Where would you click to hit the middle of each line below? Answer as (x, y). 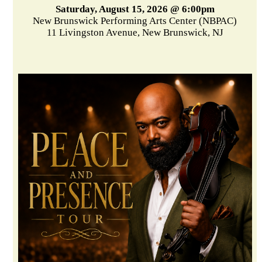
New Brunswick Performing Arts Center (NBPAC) (135, 21)
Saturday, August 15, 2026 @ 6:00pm (135, 9)
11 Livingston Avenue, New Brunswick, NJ (135, 33)
